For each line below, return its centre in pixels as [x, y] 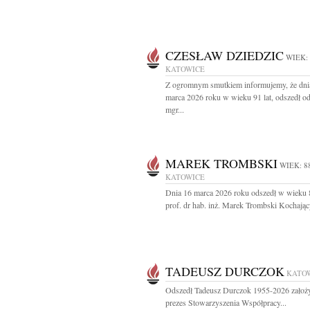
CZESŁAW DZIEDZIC [225, 55]
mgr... [175, 109]
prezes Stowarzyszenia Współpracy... [226, 302]
